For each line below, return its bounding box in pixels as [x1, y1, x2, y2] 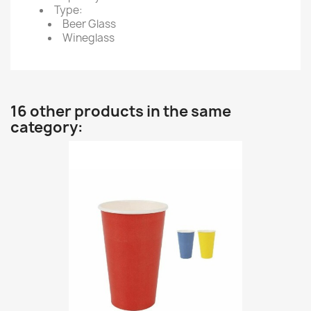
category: [10, 117, 83, 137]
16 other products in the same [10, 101, 231, 121]
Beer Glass [62, 16, 116, 31]
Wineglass [62, 30, 115, 45]
